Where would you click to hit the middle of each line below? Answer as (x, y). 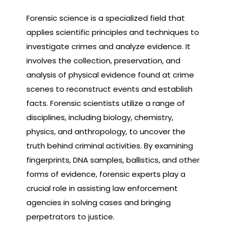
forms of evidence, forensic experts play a (106, 174)
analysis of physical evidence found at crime (110, 74)
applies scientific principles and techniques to (113, 32)
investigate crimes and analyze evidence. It (108, 46)
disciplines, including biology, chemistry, (100, 117)
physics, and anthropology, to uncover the (106, 131)
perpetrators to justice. (70, 216)
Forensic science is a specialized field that (106, 18)
